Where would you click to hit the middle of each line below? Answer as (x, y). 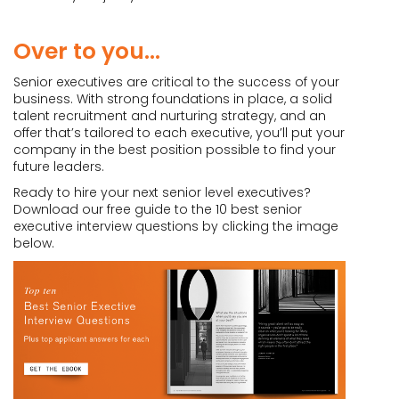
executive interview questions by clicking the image (176, 226)
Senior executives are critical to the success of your (176, 81)
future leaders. (59, 166)
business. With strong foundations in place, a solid (173, 98)
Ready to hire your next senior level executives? (162, 192)
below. (34, 243)
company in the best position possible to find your (175, 149)
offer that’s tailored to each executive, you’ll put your (179, 132)
